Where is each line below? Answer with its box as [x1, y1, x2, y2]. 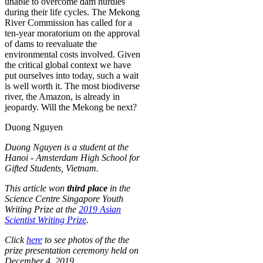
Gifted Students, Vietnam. [5, 163, 99, 173]
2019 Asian [79, 204, 121, 214]
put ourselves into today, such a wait [5, 70, 139, 80]
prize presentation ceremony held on [5, 245, 139, 255]
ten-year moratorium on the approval [5, 28, 140, 38]
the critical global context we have [5, 59, 131, 70]
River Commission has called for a [5, 17, 132, 28]
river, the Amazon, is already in [5, 91, 120, 102]
